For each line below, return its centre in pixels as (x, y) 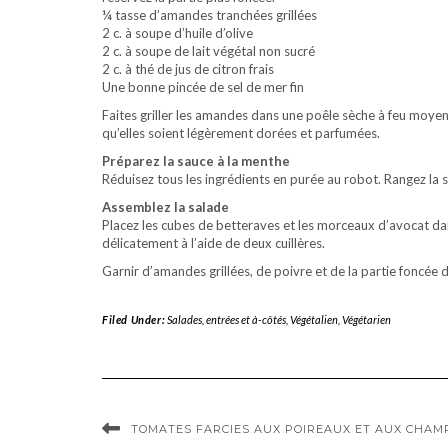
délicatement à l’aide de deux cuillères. (213, 243)
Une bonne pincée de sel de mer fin (203, 87)
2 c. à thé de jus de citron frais (188, 69)
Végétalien (313, 319)
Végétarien (366, 319)
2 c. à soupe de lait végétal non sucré (208, 51)
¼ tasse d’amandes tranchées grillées (209, 15)
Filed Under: (134, 319)
